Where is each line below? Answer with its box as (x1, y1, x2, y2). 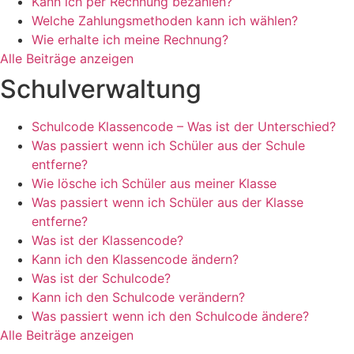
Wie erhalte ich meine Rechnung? (32, 32, 228, 47)
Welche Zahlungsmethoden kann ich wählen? (32, 13, 298, 28)
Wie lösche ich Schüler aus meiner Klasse (32, 175, 277, 191)
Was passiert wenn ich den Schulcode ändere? (32, 308, 309, 324)
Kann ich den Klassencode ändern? (32, 251, 239, 267)
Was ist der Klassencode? (32, 232, 183, 248)
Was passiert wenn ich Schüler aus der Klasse (32, 194, 303, 210)
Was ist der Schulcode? (32, 270, 171, 286)
